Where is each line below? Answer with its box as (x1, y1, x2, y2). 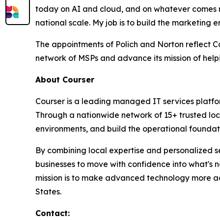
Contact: (35, 208, 70, 219)
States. (35, 187, 61, 197)
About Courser (35, 75, 94, 85)
